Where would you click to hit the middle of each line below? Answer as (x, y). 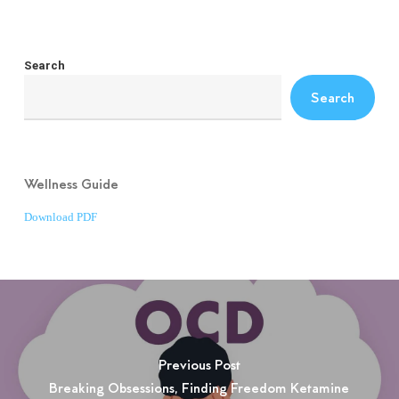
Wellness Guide (71, 184)
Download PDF (60, 217)
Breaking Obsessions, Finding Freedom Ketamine (199, 388)
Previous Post (199, 365)
